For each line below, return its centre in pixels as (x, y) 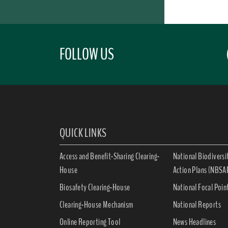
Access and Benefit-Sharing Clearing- (110, 156)
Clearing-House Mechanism (96, 204)
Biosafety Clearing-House (95, 187)
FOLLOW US (87, 54)
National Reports (197, 204)
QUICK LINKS (83, 133)
